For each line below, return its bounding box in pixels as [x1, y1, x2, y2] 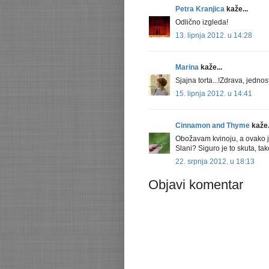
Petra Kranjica [175, 5, 225, 14]
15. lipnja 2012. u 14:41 [175, 89, 252, 98]
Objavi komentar [148, 177, 243, 193]
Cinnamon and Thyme [175, 121, 250, 130]
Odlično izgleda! [175, 18, 228, 27]
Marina [175, 63, 199, 72]
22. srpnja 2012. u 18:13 [175, 157, 255, 166]
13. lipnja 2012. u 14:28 [175, 31, 252, 40]
